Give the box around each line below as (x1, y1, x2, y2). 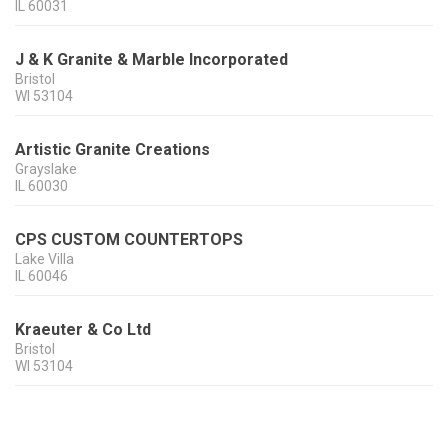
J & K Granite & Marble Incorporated (15, 50, 288, 70)
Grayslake (15, 161, 77, 178)
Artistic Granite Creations (15, 140, 210, 160)
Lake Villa (15, 251, 74, 268)
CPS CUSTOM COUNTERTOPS (15, 230, 243, 250)
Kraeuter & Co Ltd (15, 320, 151, 340)
